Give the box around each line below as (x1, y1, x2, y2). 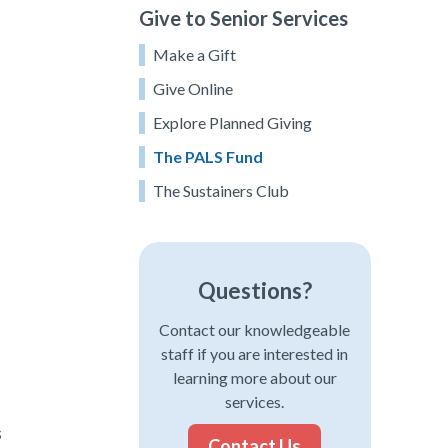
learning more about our (172, 367, 337, 387)
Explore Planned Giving (152, 112, 312, 132)
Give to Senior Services (138, 5, 348, 30)
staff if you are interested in (161, 343, 349, 363)
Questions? (197, 276, 312, 304)
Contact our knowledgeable (159, 319, 351, 339)
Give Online (152, 78, 233, 98)
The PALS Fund (152, 146, 263, 166)
